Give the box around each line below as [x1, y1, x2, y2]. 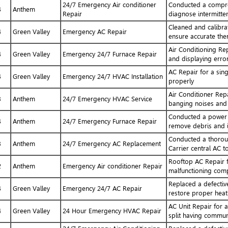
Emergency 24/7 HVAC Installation [62, 72, 163, 80]
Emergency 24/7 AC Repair [62, 184, 142, 192]
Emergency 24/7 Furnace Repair [62, 50, 157, 58]
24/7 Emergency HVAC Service [62, 95, 152, 103]
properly [168, 77, 194, 85]
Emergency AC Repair [62, 27, 127, 36]
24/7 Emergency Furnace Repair [62, 117, 157, 125]
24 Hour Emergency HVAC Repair [62, 207, 161, 215]
